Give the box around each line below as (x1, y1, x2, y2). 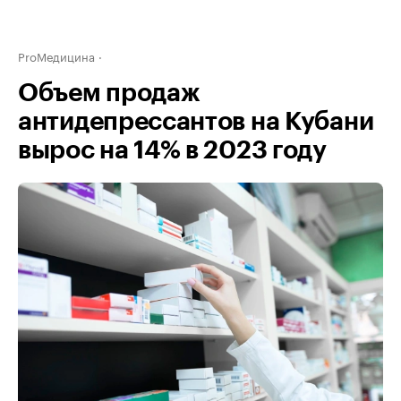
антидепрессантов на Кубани (18, 109, 374, 134)
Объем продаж (18, 81, 200, 106)
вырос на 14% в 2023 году (18, 138, 327, 163)
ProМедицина (18, 47, 95, 64)
